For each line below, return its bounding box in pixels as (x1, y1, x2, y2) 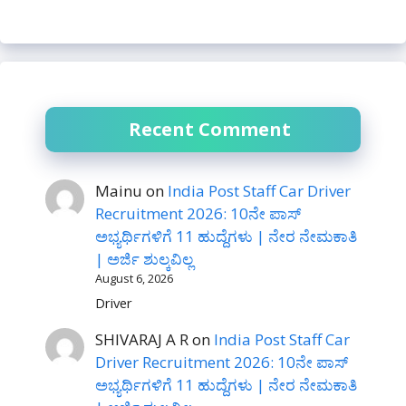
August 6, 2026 (95, 270, 174, 287)
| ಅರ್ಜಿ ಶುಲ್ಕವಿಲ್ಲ (95, 248, 194, 270)
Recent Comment (129, 117, 291, 142)
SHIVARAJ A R (95, 328, 189, 350)
